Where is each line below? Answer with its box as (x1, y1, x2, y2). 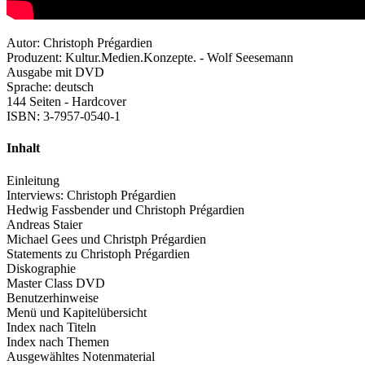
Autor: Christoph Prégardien (7, 36, 152, 51)
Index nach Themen (7, 334, 109, 349)
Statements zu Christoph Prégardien (7, 246, 190, 261)
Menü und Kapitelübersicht (7, 305, 147, 319)
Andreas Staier (7, 217, 82, 231)
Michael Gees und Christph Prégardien (7, 231, 206, 246)
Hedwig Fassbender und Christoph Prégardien (7, 202, 244, 217)
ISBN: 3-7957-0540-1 (7, 109, 121, 124)
